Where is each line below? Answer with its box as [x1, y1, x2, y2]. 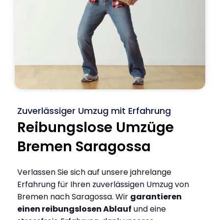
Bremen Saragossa [17, 137, 151, 156]
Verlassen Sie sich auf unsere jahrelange [17, 166, 171, 178]
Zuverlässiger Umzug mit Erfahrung [17, 104, 171, 117]
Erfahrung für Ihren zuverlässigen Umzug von [17, 178, 189, 190]
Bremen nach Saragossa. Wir [17, 191, 130, 202]
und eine [132, 203, 166, 215]
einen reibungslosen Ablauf [17, 203, 132, 215]
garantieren [130, 191, 182, 202]
